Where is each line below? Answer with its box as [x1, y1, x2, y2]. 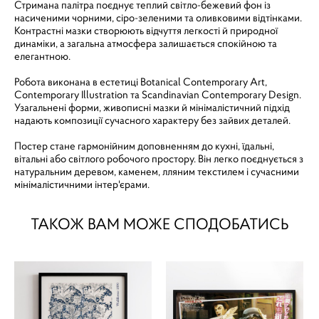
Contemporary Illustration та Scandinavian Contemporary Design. [14, 88, 301, 101]
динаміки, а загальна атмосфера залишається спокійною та [14, 36, 277, 50]
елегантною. [14, 49, 70, 63]
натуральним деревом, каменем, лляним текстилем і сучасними [14, 164, 299, 178]
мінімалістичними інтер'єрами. [14, 177, 150, 191]
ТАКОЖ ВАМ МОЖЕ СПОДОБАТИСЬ [30, 214, 289, 234]
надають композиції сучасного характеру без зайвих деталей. [14, 113, 291, 127]
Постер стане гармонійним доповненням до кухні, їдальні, [14, 139, 274, 152]
